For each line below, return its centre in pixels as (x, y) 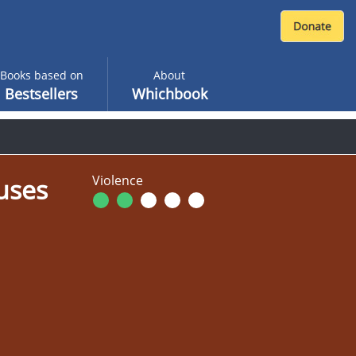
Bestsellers (41, 94)
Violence (118, 180)
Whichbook (169, 94)
